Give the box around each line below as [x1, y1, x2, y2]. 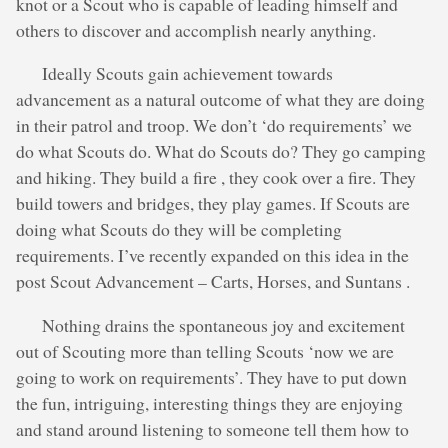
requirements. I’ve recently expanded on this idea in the [16, 243, 409, 268]
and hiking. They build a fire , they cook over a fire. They [16, 165, 416, 190]
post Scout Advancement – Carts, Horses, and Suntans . [16, 269, 410, 294]
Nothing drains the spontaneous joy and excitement [42, 312, 406, 337]
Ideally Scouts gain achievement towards [42, 61, 334, 86]
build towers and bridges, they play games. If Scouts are [16, 191, 410, 216]
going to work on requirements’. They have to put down [16, 364, 407, 389]
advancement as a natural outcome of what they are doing [16, 87, 425, 112]
